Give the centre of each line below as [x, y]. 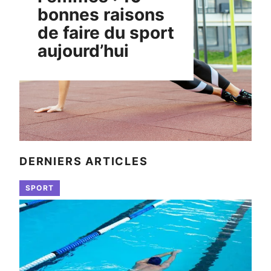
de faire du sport [106, 32]
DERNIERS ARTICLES [84, 161]
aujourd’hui [83, 51]
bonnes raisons [101, 14]
